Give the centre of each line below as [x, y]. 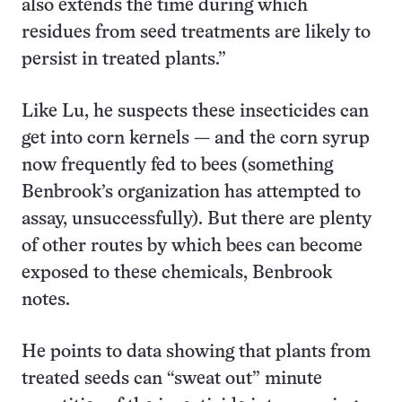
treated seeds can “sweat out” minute [172, 379]
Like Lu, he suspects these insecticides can [195, 112]
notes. [46, 300]
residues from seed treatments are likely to [196, 33]
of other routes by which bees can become [192, 246]
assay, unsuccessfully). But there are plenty [197, 219]
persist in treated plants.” [124, 60]
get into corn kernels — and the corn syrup [196, 139]
